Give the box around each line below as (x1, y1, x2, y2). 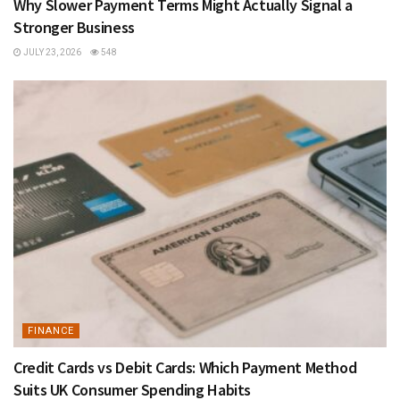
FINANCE (28, 324, 74, 337)
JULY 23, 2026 (21, 47, 81, 58)
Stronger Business (13, 17, 135, 38)
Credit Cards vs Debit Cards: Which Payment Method (13, 356, 357, 378)
